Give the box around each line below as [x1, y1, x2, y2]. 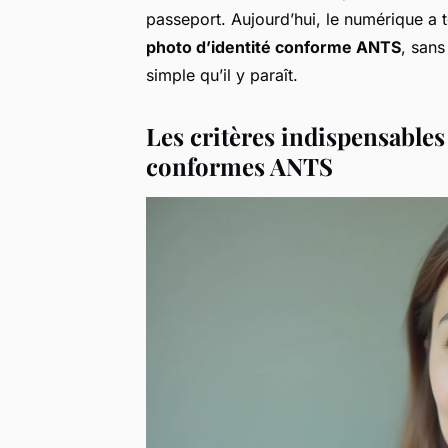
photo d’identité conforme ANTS [146, 36, 401, 57]
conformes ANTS [146, 149, 333, 182]
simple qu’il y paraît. [146, 64, 298, 85]
